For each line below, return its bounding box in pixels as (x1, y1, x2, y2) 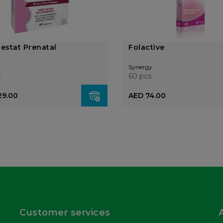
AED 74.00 (128, 91, 166, 100)
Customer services (19, 207, 111, 218)
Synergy (128, 63, 153, 71)
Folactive (128, 43, 165, 52)
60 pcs (128, 72, 152, 81)
